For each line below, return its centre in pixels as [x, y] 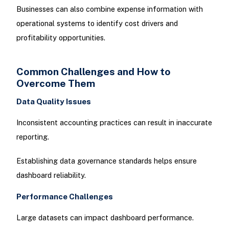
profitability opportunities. [61, 38]
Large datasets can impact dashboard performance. [105, 218]
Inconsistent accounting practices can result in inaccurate [114, 122]
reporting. [32, 136]
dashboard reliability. [51, 175]
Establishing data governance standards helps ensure [106, 161]
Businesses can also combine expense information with [109, 9]
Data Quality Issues [53, 101]
